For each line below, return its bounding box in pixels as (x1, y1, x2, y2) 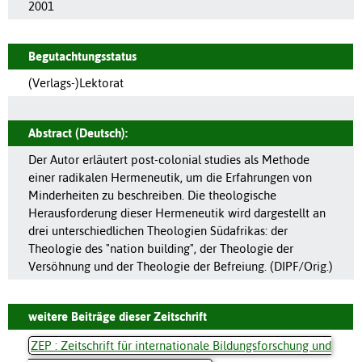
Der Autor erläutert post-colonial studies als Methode (28, 152, 309, 166)
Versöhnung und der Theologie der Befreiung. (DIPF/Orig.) (28, 259, 333, 273)
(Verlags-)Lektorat (28, 75, 124, 90)
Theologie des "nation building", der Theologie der (28, 241, 293, 255)
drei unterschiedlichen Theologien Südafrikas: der (28, 223, 288, 238)
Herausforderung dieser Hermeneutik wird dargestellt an (28, 205, 326, 220)
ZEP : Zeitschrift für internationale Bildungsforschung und (31, 338, 331, 352)
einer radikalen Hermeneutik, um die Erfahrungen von (28, 170, 312, 184)
